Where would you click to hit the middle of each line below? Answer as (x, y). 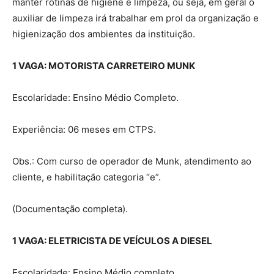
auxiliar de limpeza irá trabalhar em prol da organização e (135, 18)
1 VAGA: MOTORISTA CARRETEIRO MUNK (104, 65)
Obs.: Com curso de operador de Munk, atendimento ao (132, 161)
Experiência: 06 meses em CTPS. (84, 129)
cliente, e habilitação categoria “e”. (87, 177)
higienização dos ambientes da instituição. (104, 34)
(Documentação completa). (70, 209)
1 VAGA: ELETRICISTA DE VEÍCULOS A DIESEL (112, 240)
